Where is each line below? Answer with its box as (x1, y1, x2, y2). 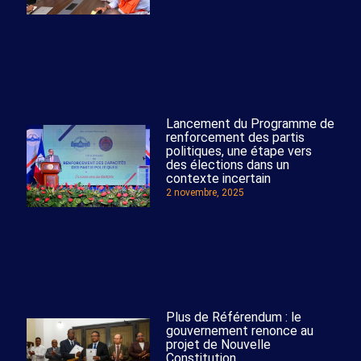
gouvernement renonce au (165, 322, 313, 338)
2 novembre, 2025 (165, 187, 244, 199)
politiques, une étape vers (165, 143, 312, 160)
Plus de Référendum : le (165, 309, 301, 325)
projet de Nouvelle (165, 336, 271, 352)
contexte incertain (165, 171, 271, 187)
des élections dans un (165, 157, 289, 173)
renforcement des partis (165, 130, 305, 146)
